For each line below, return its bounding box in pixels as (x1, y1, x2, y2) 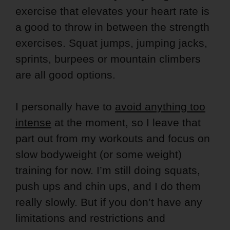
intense (15, 117, 51, 129)
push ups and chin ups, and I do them (15, 180, 201, 193)
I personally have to (15, 101, 115, 113)
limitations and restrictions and (15, 212, 165, 224)
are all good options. (15, 69, 116, 81)
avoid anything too (115, 101, 205, 113)
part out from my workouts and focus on (15, 132, 210, 145)
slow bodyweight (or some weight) (15, 148, 182, 161)
